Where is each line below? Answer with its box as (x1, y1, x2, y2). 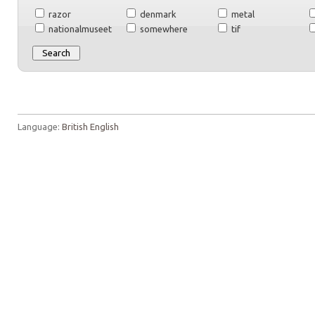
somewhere (138, 24, 188, 34)
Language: (18, 122, 62, 132)
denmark (138, 9, 176, 20)
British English (62, 122, 119, 132)
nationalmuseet (46, 24, 112, 34)
